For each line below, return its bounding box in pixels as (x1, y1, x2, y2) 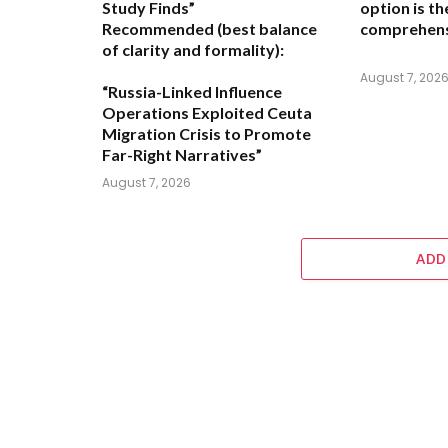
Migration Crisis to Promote (102, 124, 311, 144)
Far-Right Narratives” (102, 145, 262, 165)
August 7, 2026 (102, 174, 191, 192)
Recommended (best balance (102, 19, 317, 39)
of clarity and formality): (102, 40, 284, 60)
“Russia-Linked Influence (102, 82, 282, 102)
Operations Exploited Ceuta (102, 103, 312, 123)
